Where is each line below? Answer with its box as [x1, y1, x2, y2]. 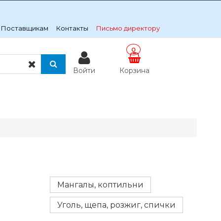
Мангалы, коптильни [57, 180, 144, 189]
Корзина [119, 66, 149, 75]
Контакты [56, 24, 89, 32]
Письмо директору [96, 24, 160, 32]
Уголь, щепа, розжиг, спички [57, 200, 176, 210]
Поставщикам [1, 24, 49, 32]
